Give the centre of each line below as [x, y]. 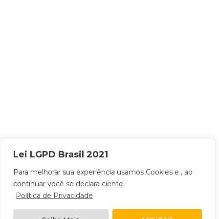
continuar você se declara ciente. [69, 184]
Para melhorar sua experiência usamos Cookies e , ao [103, 172]
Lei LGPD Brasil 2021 [61, 154]
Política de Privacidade [54, 196]
